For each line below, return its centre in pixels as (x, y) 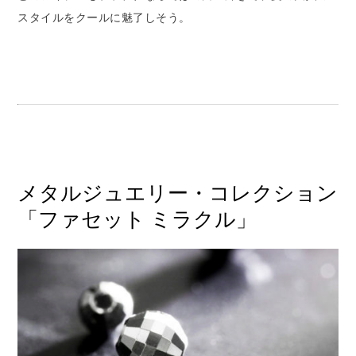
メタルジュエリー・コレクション (178, 193)
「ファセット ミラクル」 (137, 219)
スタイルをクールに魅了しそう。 (104, 17)
